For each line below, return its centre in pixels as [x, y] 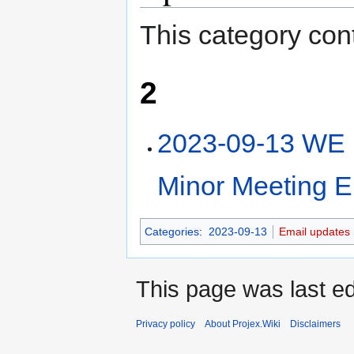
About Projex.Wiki [243, 324]
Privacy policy [166, 324]
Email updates [314, 231]
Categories [172, 231]
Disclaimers [315, 324]
